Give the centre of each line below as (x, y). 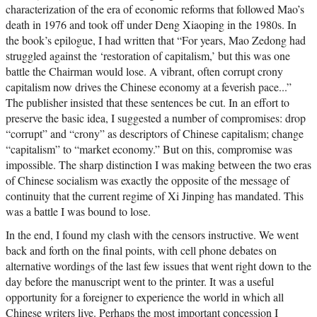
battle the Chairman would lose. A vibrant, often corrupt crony (144, 71)
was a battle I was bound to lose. (78, 212)
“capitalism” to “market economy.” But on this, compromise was (149, 149)
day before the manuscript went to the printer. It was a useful (140, 282)
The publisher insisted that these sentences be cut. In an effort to (148, 103)
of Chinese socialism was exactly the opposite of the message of (148, 180)
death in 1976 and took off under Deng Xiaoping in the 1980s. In (151, 25)
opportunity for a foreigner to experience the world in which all (145, 297)
